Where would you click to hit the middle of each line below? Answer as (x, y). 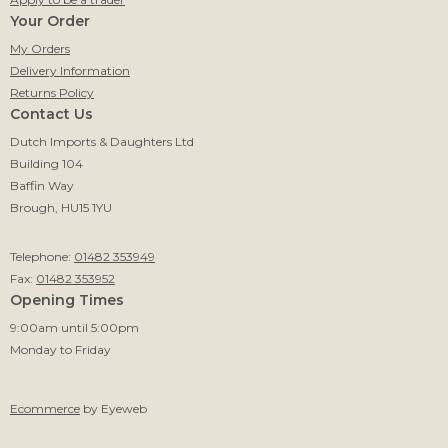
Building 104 (46, 163)
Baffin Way (42, 185)
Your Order (50, 20)
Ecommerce (45, 408)
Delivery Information (70, 70)
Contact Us (51, 113)
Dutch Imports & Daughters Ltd (102, 141)
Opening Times (67, 299)
